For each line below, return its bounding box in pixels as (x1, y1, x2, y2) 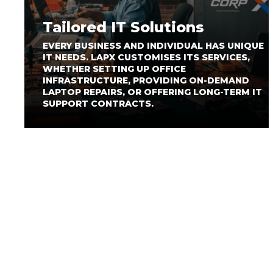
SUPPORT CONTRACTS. (43, 98, 154, 109)
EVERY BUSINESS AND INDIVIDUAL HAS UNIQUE (43, 40, 264, 51)
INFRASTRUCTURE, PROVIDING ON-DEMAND (43, 75, 249, 86)
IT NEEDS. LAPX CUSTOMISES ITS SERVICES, (43, 52, 250, 63)
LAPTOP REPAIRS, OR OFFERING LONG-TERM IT (43, 87, 262, 97)
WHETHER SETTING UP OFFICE (43, 63, 186, 74)
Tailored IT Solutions (43, 18, 204, 36)
